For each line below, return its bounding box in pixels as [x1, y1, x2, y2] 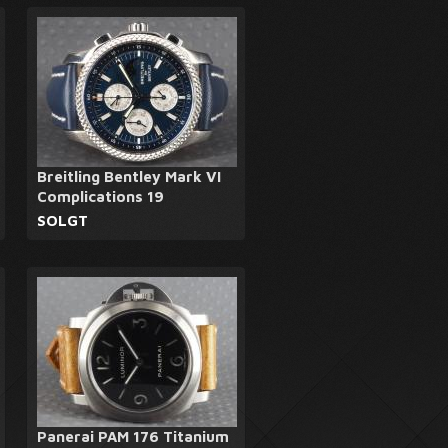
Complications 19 [37, 188, 164, 205]
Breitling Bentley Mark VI [37, 168, 221, 185]
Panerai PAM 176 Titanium [37, 428, 229, 445]
